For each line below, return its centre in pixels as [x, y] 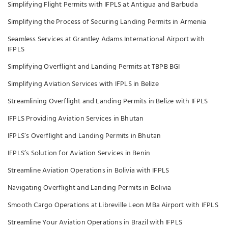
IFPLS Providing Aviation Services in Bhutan [76, 119]
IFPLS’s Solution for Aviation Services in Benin [79, 153]
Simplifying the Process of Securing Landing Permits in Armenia [107, 22]
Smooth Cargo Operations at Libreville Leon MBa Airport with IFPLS [113, 205]
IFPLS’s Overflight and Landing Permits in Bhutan [84, 136]
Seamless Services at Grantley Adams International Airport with [106, 39]
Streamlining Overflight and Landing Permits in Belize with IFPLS [108, 102]
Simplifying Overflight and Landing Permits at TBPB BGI [94, 67]
